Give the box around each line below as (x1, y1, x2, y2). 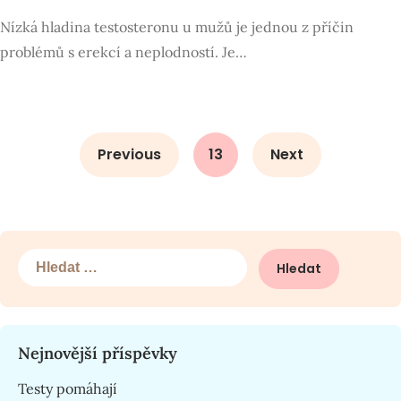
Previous (98, 144, 161, 165)
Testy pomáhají (18, 380, 117, 397)
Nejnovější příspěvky (18, 343, 177, 363)
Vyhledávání (17, 250, 98, 268)
